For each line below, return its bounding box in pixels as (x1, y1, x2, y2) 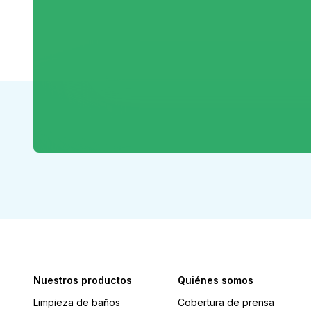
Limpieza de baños (33, 296, 120, 308)
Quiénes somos (178, 274, 253, 286)
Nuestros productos (33, 274, 132, 286)
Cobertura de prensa (178, 296, 274, 308)
